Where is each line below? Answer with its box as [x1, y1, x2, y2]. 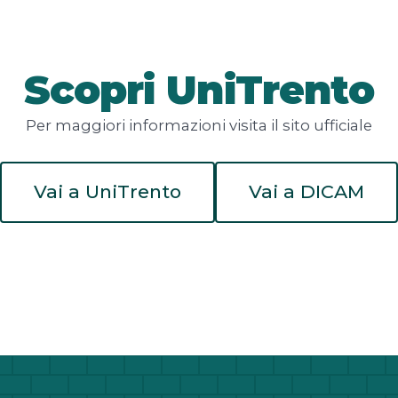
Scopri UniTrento [23, 64, 375, 114]
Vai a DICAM [249, 180, 364, 203]
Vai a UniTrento [34, 180, 181, 203]
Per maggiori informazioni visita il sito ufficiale [26, 115, 372, 134]
